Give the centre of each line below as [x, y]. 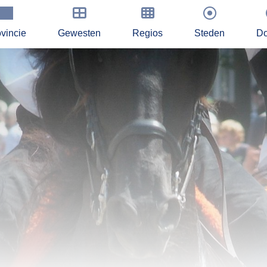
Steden [209, 33]
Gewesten [79, 33]
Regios [148, 33]
